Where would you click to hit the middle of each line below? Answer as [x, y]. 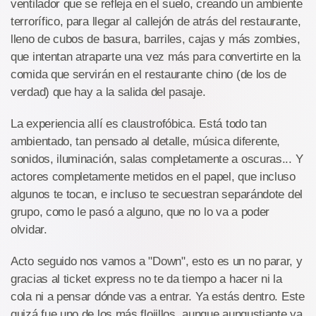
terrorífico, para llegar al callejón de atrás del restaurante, [156, 22]
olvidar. [29, 230]
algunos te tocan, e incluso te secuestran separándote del [157, 194]
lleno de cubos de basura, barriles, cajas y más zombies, [156, 39]
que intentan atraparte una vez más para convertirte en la [156, 57]
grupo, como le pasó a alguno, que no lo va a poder [140, 212]
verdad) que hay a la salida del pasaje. [108, 92]
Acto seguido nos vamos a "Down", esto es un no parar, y [157, 261]
